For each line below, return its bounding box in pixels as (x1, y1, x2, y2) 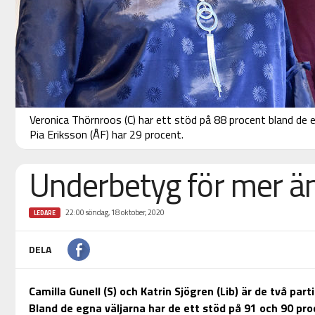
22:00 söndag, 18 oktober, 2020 (65, 207, 165, 219)
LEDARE (33, 208, 56, 218)
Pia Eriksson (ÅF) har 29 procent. (29, 126, 184, 143)
